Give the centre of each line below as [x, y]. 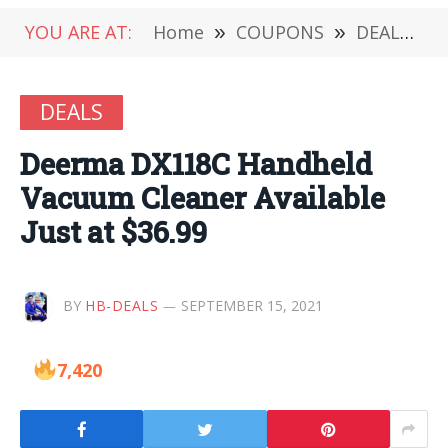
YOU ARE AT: [78, 32]
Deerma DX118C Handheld [196, 164]
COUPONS [280, 32]
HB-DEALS [122, 305]
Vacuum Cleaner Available [202, 198]
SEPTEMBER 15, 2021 [252, 305]
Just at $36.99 [113, 232]
